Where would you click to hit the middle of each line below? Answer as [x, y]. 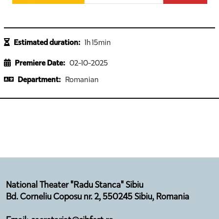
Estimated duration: [47, 42]
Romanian [82, 79]
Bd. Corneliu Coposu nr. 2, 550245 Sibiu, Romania [98, 196]
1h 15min [98, 42]
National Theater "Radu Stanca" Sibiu [75, 185]
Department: [39, 79]
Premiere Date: [40, 63]
